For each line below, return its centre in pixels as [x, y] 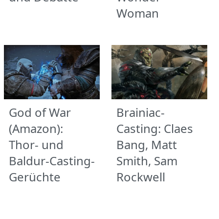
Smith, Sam [147, 160]
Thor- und [36, 144]
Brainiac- [141, 112]
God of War [40, 112]
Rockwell [141, 176]
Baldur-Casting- [52, 160]
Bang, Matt [147, 144]
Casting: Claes [155, 128]
